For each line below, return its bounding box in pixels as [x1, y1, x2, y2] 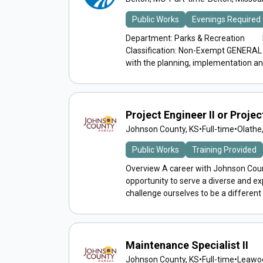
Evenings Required [192, 15, 261, 24]
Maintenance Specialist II [126, 239, 248, 251]
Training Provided [192, 145, 257, 154]
